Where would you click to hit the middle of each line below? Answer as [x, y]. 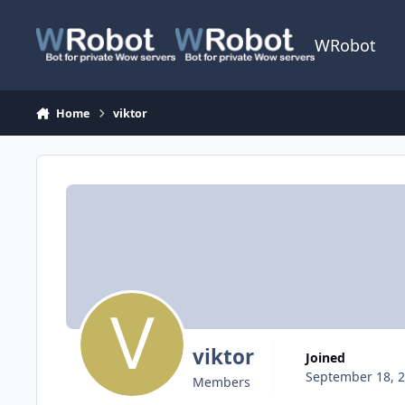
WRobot [346, 45]
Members [221, 382]
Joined [327, 357]
